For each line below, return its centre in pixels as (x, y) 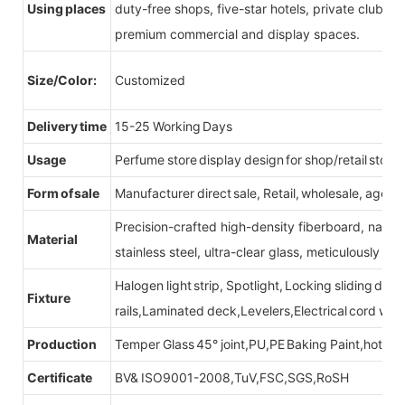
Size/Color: (63, 80)
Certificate (60, 377)
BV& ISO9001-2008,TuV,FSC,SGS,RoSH (232, 377)
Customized (150, 80)
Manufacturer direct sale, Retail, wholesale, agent (257, 193)
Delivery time (67, 126)
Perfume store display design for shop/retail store (257, 159)
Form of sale (63, 193)
